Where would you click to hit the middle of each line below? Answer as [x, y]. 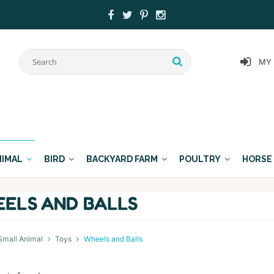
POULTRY [200, 159]
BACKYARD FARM [122, 159]
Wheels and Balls [113, 239]
